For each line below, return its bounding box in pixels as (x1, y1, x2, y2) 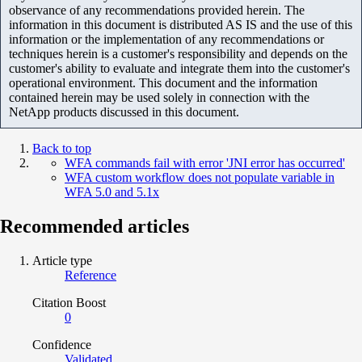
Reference (65, 267, 116, 282)
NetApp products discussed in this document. (9, 104, 239, 119)
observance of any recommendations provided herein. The (9, 2, 305, 17)
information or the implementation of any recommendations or (9, 32, 324, 46)
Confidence (32, 337, 91, 351)
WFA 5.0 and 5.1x (65, 184, 159, 199)
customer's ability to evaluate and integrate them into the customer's (9, 61, 350, 75)
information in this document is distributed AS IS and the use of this (9, 17, 352, 32)
